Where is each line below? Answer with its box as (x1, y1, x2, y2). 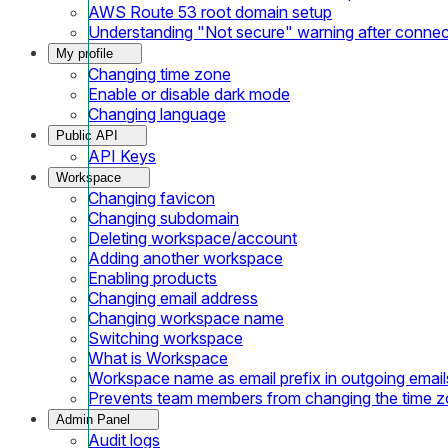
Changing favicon (88, 187, 215, 208)
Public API (56, 127, 118, 143)
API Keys (88, 145, 156, 166)
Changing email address (88, 287, 258, 308)
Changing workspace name (88, 307, 284, 328)
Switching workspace (88, 327, 243, 348)
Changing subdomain (88, 207, 239, 228)
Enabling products (88, 267, 217, 288)
